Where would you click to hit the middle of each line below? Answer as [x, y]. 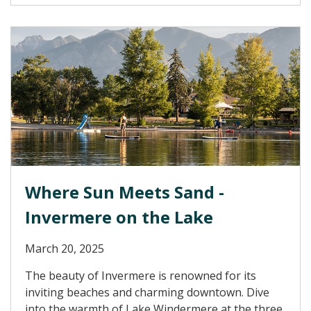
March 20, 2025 [65, 249]
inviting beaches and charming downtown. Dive [147, 292]
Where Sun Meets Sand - [125, 192]
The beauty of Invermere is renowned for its [141, 276]
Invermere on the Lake [119, 217]
